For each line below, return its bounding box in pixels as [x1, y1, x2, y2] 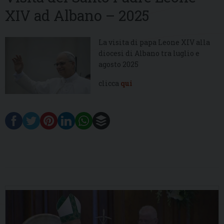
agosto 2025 [98, 59, 139, 69]
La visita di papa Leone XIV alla [98, 37, 210, 47]
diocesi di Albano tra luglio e [98, 48, 200, 58]
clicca [98, 78, 121, 88]
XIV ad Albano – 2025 [5, 6, 149, 25]
